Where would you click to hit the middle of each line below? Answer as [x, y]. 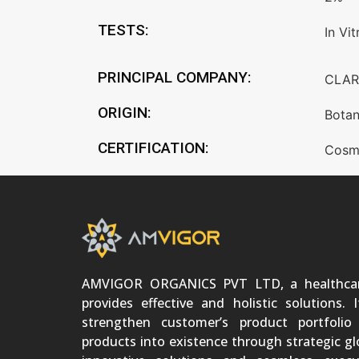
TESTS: [123, 30]
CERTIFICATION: [153, 147]
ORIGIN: [124, 112]
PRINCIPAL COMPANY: [174, 77]
